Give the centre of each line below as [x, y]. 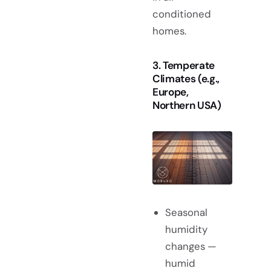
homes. [169, 31]
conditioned [182, 14]
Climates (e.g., [186, 79]
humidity [186, 230]
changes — [191, 247]
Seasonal [186, 213]
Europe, [171, 92]
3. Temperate [184, 66]
